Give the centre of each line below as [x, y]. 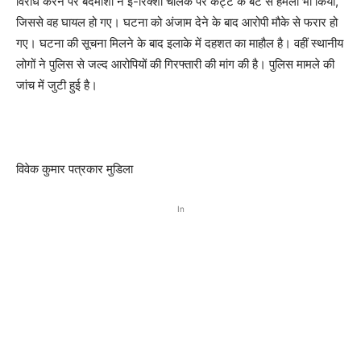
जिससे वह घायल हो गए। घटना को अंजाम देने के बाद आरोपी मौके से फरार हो [177, 23]
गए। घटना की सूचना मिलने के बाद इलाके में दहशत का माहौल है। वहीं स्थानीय [180, 44]
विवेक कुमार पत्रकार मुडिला [75, 169]
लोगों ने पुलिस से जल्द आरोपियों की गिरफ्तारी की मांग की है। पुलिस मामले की [175, 64]
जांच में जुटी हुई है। [57, 85]
